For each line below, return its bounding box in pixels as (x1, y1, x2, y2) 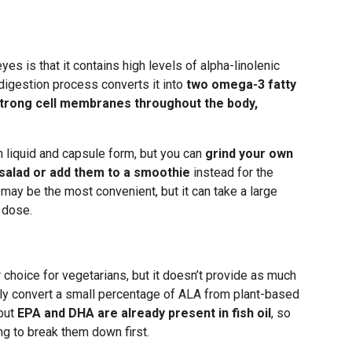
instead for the (190, 165, 273, 180)
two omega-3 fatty (186, 77, 296, 92)
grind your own (205, 146, 293, 161)
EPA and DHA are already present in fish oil (17, 306, 271, 321)
